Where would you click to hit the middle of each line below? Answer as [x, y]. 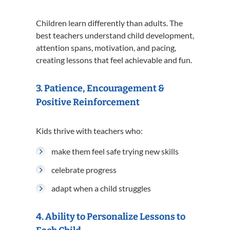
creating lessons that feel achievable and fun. [114, 60]
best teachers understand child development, [115, 35]
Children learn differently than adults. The [109, 23]
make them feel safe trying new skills [115, 151]
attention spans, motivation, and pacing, [106, 47]
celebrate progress [84, 170]
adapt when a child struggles [101, 188]
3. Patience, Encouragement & [100, 88]
